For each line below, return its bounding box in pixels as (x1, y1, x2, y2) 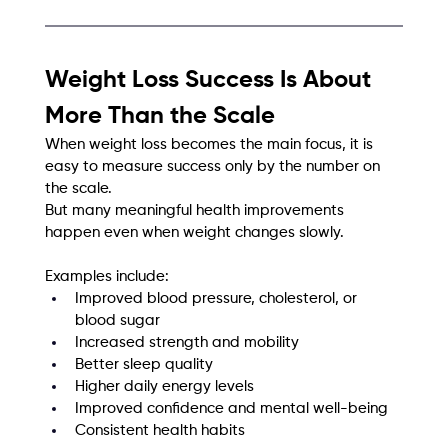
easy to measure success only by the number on (44, 159, 384, 175)
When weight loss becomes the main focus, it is (44, 137, 377, 153)
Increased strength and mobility (74, 335, 299, 351)
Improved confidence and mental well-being (74, 401, 388, 417)
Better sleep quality (74, 357, 213, 373)
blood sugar (74, 313, 160, 329)
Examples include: (44, 269, 169, 285)
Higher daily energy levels (74, 379, 254, 395)
